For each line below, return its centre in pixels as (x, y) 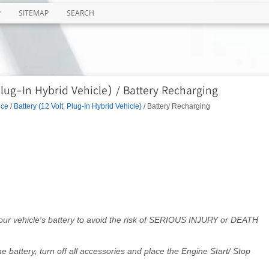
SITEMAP (33, 13)
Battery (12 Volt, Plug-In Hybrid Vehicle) (77, 106)
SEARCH (80, 13)
